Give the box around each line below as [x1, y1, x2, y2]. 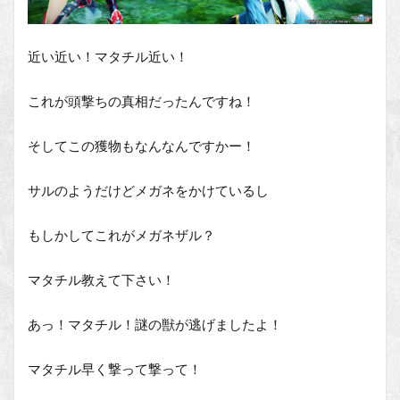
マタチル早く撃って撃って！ [28, 361, 202, 378]
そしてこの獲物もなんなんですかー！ [28, 137, 255, 154]
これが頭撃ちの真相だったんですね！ [28, 93, 255, 110]
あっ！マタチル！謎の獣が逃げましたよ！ [28, 316, 282, 333]
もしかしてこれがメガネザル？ [28, 227, 215, 244]
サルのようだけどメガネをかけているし [28, 182, 269, 199]
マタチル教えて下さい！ [28, 271, 175, 288]
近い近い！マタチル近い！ [28, 48, 188, 65]
